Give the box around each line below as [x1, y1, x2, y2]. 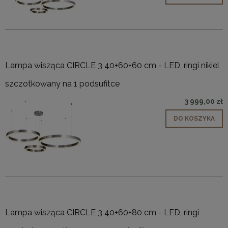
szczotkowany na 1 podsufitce [5, 78, 120, 89]
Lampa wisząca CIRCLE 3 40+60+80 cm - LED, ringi [5, 207, 199, 217]
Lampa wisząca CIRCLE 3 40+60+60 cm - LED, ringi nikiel [5, 60, 219, 70]
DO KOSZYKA [174, 115, 215, 122]
